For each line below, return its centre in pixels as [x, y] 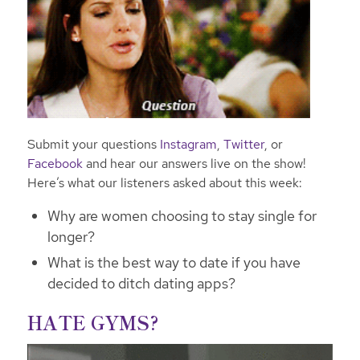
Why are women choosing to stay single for [182, 216]
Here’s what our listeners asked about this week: [164, 182]
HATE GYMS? [93, 323]
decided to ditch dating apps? [141, 284]
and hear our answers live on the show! [194, 163]
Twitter [243, 144]
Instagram [188, 144]
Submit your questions [93, 144]
